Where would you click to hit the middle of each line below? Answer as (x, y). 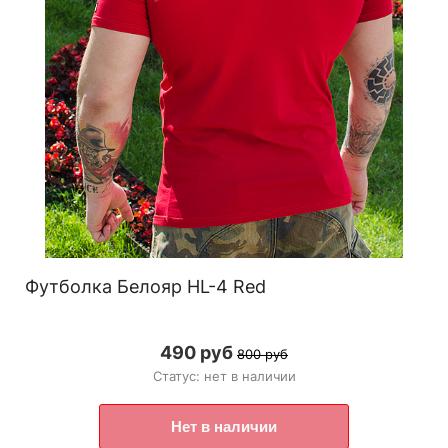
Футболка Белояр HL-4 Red (145, 287)
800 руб (262, 354)
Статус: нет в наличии (224, 376)
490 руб (196, 353)
